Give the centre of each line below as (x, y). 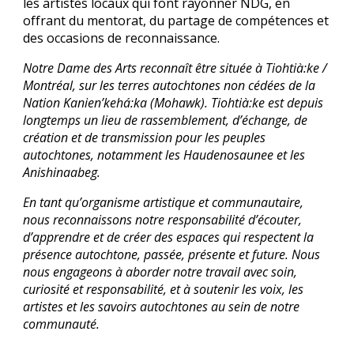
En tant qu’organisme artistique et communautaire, (164, 202)
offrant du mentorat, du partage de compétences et (176, 21)
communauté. (62, 324)
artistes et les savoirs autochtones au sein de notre (162, 307)
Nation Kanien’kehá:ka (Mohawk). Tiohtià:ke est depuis (173, 103)
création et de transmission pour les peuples (145, 137)
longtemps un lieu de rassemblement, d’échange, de (166, 120)
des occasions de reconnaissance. (122, 38)
